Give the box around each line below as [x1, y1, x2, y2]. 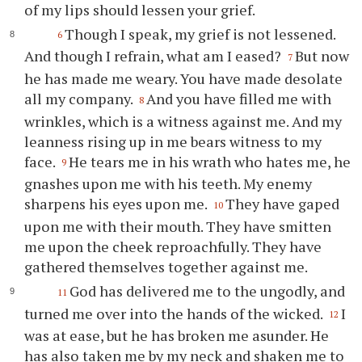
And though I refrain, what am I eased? [24, 46, 285, 66]
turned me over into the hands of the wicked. [24, 303, 326, 323]
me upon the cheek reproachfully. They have [24, 236, 322, 256]
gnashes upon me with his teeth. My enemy [24, 174, 313, 194]
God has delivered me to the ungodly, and [69, 280, 345, 301]
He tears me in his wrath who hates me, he [69, 151, 351, 171]
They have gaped [225, 194, 340, 214]
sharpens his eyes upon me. [24, 194, 211, 214]
